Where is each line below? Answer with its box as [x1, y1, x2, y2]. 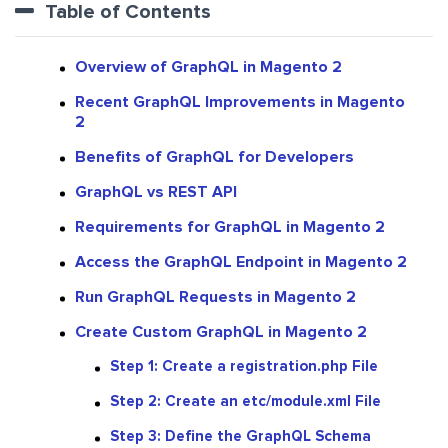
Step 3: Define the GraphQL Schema [110, 429, 371, 445]
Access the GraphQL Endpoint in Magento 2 [75, 254, 407, 271]
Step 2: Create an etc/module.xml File [110, 394, 381, 410]
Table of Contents [45, 2, 211, 23]
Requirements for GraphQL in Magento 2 [75, 219, 385, 236]
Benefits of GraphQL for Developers [75, 149, 354, 166]
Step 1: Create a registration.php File [110, 359, 378, 375]
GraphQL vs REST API [75, 184, 237, 201]
